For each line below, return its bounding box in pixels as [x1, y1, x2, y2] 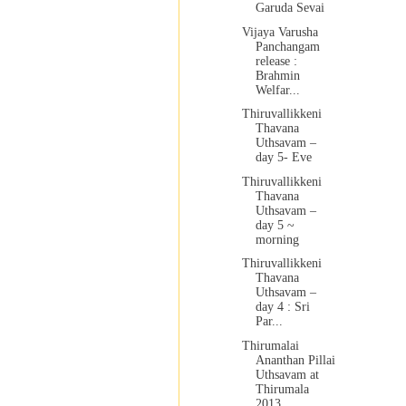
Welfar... [255, 82, 300, 97]
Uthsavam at [255, 367, 319, 382]
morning [255, 232, 299, 246]
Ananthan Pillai [255, 353, 335, 367]
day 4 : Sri [255, 300, 310, 314]
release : [255, 53, 297, 68]
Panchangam [255, 39, 320, 53]
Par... [255, 314, 283, 329]
